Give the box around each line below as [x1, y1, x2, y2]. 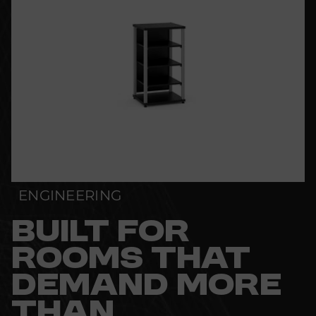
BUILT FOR [11, 216, 190, 250]
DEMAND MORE [11, 269, 281, 303]
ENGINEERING [18, 186, 122, 204]
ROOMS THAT [11, 243, 250, 276]
